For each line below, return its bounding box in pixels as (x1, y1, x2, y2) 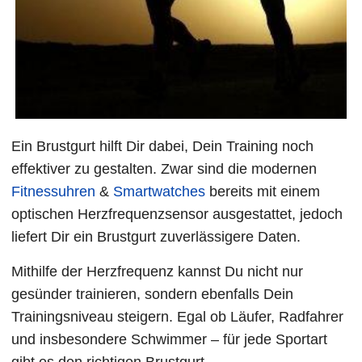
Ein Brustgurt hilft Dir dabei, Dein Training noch (11, 138, 314, 155)
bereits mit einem (205, 183, 321, 200)
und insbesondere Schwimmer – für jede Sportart (11, 330, 328, 347)
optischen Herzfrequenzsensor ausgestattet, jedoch (11, 206, 343, 223)
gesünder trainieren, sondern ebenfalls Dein (11, 285, 294, 302)
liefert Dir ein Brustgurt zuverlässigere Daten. (11, 229, 301, 246)
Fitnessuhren (11, 183, 96, 200)
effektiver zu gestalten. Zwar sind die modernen (11, 161, 318, 178)
